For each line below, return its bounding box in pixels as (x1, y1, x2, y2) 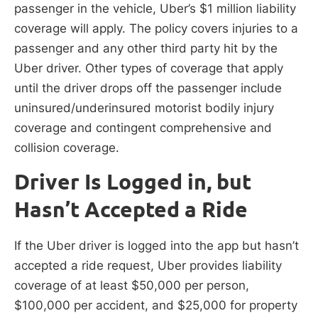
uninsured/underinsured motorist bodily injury (14, 101, 274, 116)
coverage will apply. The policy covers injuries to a (14, 21, 298, 36)
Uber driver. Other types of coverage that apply (14, 61, 283, 76)
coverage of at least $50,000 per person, (14, 278, 249, 293)
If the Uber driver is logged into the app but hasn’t (14, 238, 299, 253)
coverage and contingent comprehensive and (14, 121, 272, 136)
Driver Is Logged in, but (14, 169, 251, 195)
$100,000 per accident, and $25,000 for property (14, 298, 297, 313)
